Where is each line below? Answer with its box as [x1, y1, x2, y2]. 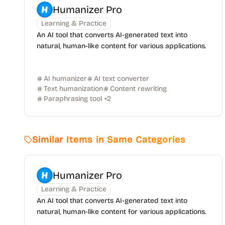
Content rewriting [110, 84, 167, 93]
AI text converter [94, 74, 149, 83]
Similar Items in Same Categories [32, 134, 186, 145]
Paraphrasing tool [44, 94, 102, 103]
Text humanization [44, 84, 103, 93]
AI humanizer [44, 74, 87, 83]
